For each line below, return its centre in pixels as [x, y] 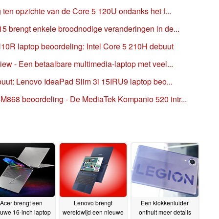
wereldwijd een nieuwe [93, 212]
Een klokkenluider [165, 203]
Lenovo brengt [93, 203]
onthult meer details [165, 212]
